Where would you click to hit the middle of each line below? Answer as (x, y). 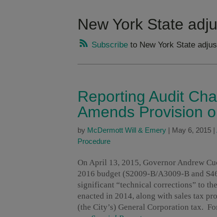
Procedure (94, 141)
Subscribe (108, 45)
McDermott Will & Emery (127, 130)
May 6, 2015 (192, 130)
